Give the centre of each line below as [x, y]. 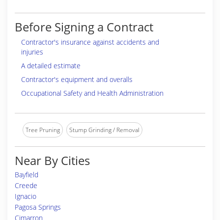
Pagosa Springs [38, 207]
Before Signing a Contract [84, 27]
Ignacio [26, 196]
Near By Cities [52, 160]
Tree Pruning [43, 130]
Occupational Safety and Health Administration [92, 93]
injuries [32, 52]
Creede [26, 185]
